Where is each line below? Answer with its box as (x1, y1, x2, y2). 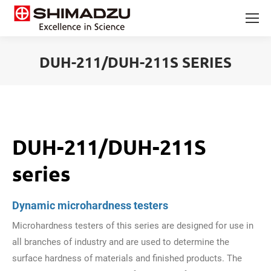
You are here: (135, 75, 189, 86)
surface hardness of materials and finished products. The (12, 253, 242, 264)
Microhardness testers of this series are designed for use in (12, 220, 253, 231)
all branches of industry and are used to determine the (12, 237, 229, 247)
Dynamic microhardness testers (12, 199, 168, 212)
